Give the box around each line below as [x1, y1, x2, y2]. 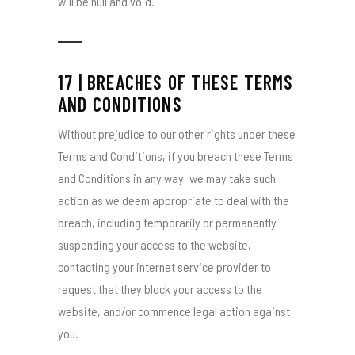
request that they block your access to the [58, 281, 262, 296]
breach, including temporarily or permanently [58, 215, 277, 230]
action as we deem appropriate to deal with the [58, 193, 289, 208]
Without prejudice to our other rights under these [58, 126, 296, 141]
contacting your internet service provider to [58, 259, 271, 274]
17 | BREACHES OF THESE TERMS [58, 71, 294, 94]
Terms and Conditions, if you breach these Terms [58, 148, 293, 163]
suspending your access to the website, [58, 237, 251, 252]
